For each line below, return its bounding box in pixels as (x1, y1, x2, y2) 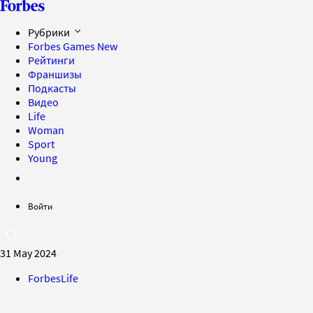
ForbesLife (28, 271, 78, 285)
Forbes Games (28, 39, 97, 53)
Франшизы (28, 67, 82, 81)
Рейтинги (28, 53, 75, 67)
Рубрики (28, 25, 72, 39)
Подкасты (28, 81, 76, 95)
